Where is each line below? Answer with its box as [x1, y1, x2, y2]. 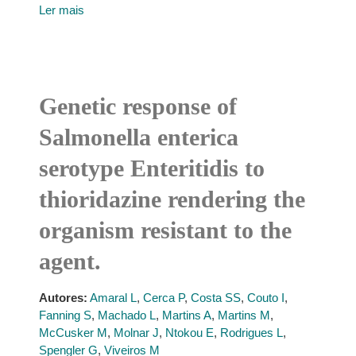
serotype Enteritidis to [38, 155, 265, 181]
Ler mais [38, 3, 84, 17]
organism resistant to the [38, 217, 292, 243]
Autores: [38, 291, 87, 304]
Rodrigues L [219, 326, 283, 339]
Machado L [97, 308, 156, 322]
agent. [38, 248, 101, 274]
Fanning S [38, 308, 91, 322]
